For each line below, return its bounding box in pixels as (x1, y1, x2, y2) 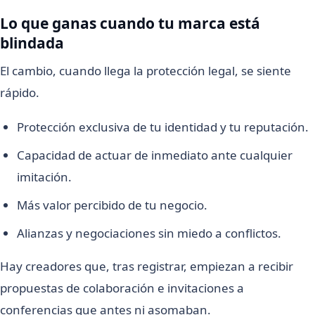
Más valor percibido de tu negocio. (17, 196, 207, 213)
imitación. (17, 168, 72, 185)
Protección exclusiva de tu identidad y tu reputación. (17, 118, 309, 135)
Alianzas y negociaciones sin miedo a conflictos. (17, 224, 281, 241)
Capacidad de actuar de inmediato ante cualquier (17, 146, 292, 163)
